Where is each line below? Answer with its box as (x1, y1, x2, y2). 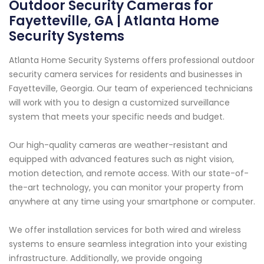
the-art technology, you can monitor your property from (9, 181, 243, 193)
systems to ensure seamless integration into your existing (9, 237, 247, 250)
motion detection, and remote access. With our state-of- (9, 167, 249, 179)
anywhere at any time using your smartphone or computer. (9, 195, 255, 207)
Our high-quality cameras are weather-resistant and (9, 138, 227, 151)
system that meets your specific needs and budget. (9, 110, 225, 123)
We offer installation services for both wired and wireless (9, 223, 241, 236)
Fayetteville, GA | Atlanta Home (9, 11, 219, 30)
